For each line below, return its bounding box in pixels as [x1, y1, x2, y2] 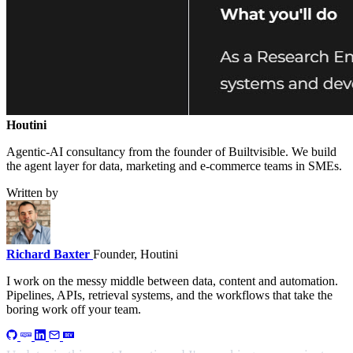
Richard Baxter [6, 247, 90, 262]
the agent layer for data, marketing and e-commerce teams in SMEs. [6, 159, 342, 173]
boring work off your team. [6, 303, 141, 317]
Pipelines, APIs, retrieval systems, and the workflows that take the [6, 288, 333, 303]
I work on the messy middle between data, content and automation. [6, 274, 338, 288]
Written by [6, 186, 58, 200]
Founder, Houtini [93, 247, 178, 262]
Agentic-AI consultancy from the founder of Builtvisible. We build [6, 145, 336, 159]
